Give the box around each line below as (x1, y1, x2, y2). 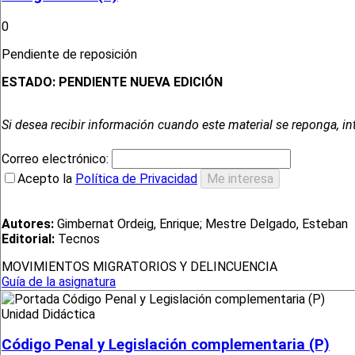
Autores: (2, 216, 54, 232)
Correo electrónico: (2, 151, 112, 167)
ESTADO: (2, 74, 59, 90)
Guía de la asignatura (2, 274, 116, 290)
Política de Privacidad (75, 171, 197, 187)
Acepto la (17, 171, 75, 187)
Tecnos (55, 231, 100, 247)
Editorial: (2, 231, 55, 247)
